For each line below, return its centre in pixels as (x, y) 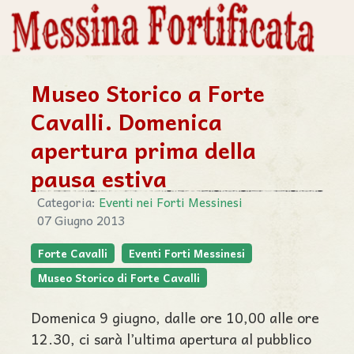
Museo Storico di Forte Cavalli (119, 278)
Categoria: (66, 202)
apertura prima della (143, 150)
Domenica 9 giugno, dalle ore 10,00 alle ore (175, 317)
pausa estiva (99, 178)
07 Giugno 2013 (81, 220)
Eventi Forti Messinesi (187, 253)
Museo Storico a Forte (148, 93)
